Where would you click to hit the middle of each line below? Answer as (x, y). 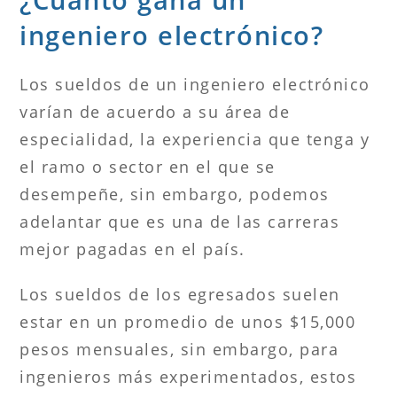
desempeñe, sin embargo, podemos (175, 194)
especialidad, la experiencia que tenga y (195, 139)
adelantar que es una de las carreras (180, 221)
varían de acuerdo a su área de (155, 111)
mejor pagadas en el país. (132, 249)
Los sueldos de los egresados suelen (180, 294)
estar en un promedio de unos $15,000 (188, 321)
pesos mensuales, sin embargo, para (179, 349)
